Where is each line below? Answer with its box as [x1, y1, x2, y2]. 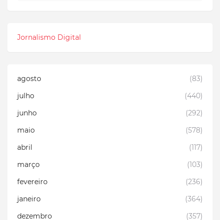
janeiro [17, 194, 41, 203]
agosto [17, 74, 41, 83]
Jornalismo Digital [17, 32, 81, 42]
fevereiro [17, 177, 48, 186]
